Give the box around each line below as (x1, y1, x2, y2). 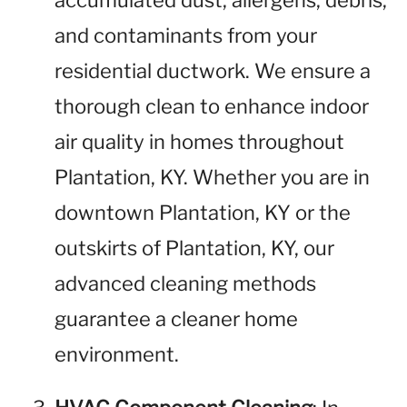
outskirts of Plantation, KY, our (55, 236, 334, 260)
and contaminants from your (55, 24, 317, 47)
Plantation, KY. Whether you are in (55, 165, 370, 189)
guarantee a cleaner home (55, 307, 298, 331)
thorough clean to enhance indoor (55, 94, 369, 118)
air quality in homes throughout (55, 130, 344, 154)
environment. (55, 342, 179, 366)
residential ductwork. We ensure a (55, 59, 371, 83)
